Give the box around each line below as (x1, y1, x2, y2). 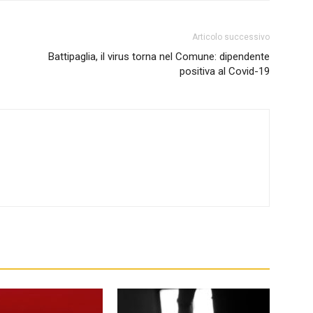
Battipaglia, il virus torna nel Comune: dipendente (48, 50, 270, 63)
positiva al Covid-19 (180, 65, 270, 78)
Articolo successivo (192, 32, 270, 42)
